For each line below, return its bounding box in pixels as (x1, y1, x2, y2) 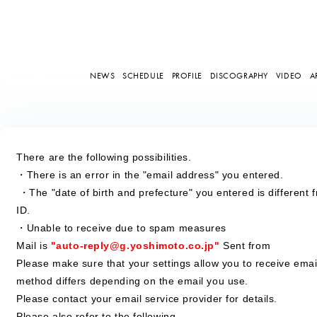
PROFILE (171, 69, 202, 81)
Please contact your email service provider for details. (16, 293, 278, 304)
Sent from (223, 240, 271, 251)
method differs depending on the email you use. (16, 275, 248, 287)
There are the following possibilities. (16, 151, 192, 163)
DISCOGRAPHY (209, 69, 268, 81)
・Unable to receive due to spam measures (16, 222, 227, 234)
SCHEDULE (122, 69, 164, 81)
